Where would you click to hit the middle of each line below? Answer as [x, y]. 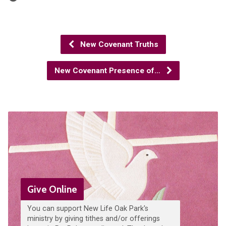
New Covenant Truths [118, 44]
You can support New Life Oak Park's [88, 208]
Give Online [52, 189]
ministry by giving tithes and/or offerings [93, 218]
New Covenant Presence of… [108, 70]
